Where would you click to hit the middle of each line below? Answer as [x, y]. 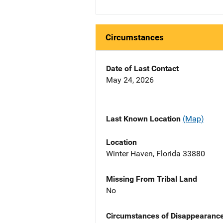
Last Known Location [144, 119]
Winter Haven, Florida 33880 [156, 153]
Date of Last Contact [142, 69]
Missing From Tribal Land [152, 179]
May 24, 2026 [130, 80]
